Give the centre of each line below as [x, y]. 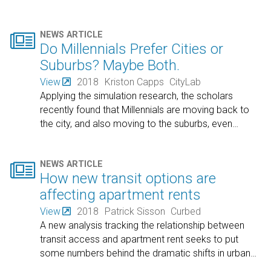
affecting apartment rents [121, 195]
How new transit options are [128, 179]
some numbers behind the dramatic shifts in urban [145, 253]
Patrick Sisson [135, 212]
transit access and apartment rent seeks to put [139, 240]
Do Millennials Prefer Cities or [132, 49]
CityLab [185, 82]
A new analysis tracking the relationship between [142, 226]
